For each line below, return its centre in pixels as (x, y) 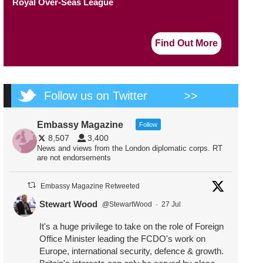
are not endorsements (74, 157)
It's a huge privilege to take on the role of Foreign (131, 226)
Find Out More (186, 43)
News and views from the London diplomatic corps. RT (130, 148)
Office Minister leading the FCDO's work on (122, 238)
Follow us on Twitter (96, 95)
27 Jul (172, 205)
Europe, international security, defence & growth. (131, 251)
